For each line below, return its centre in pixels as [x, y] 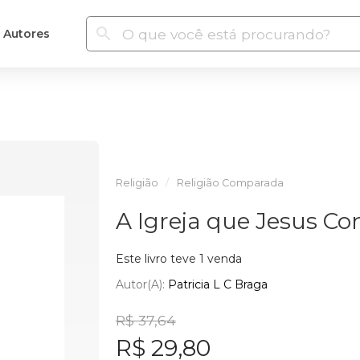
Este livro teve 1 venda [178, 259]
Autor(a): [141, 284]
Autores [26, 33]
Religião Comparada [230, 183]
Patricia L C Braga [217, 284]
